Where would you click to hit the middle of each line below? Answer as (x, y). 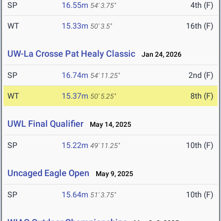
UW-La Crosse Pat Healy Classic (71, 54)
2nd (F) (201, 75)
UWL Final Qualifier (45, 124)
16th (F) (200, 26)
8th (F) (202, 96)
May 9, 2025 (112, 174)
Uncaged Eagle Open (48, 173)
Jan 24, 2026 (159, 55)
